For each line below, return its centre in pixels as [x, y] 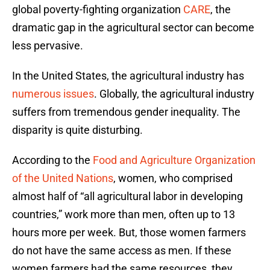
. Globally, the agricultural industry [174, 94]
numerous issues [53, 94]
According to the [52, 160]
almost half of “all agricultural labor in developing [127, 196]
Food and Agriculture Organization [174, 160]
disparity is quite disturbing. [77, 130]
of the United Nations [63, 178]
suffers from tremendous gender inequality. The [126, 112]
